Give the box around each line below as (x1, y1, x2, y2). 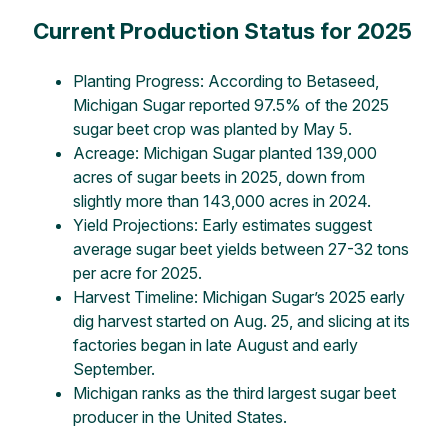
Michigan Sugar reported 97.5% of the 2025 (72, 95, 389, 116)
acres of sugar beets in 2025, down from (72, 167, 365, 188)
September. (72, 359, 155, 380)
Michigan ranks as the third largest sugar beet (72, 383, 396, 404)
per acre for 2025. (72, 263, 202, 284)
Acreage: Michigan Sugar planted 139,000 (72, 143, 377, 164)
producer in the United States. (72, 407, 287, 428)
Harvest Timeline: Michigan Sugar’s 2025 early (72, 287, 405, 308)
